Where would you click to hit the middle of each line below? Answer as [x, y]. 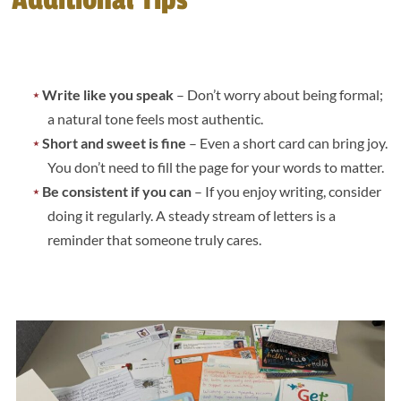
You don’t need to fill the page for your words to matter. [218, 167]
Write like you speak [108, 95]
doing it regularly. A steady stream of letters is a [192, 216]
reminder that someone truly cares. [155, 240]
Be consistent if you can [117, 192]
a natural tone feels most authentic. [157, 119]
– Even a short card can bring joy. [287, 143]
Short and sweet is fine [115, 143]
